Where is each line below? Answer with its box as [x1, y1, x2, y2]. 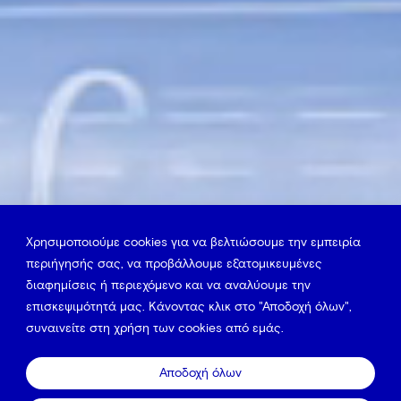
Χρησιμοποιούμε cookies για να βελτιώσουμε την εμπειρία [26, 234, 361, 250]
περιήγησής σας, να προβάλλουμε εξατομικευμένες [26, 255, 322, 271]
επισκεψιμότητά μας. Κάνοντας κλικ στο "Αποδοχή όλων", [26, 298, 352, 314]
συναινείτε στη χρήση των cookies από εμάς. [26, 320, 284, 336]
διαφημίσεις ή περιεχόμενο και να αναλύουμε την [26, 277, 311, 293]
